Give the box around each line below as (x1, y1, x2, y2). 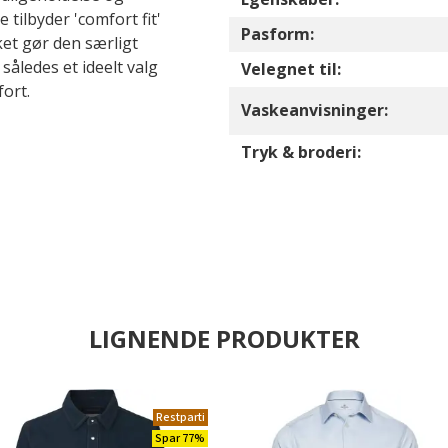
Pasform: (241, 23, 314, 45)
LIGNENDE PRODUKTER (88, 322, 360, 355)
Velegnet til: (241, 58, 341, 80)
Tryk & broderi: (241, 141, 361, 163)
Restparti (155, 409, 205, 426)
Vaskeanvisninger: (241, 99, 388, 121)
